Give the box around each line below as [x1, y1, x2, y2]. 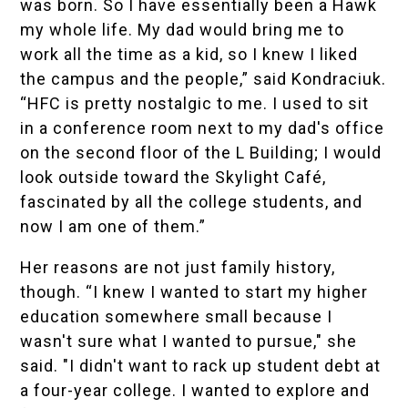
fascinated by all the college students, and [20, 192, 363, 212]
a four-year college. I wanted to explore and [20, 381, 371, 401]
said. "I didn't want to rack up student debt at [20, 356, 382, 376]
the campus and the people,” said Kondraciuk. [20, 69, 387, 89]
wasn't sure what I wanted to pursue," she [20, 331, 358, 352]
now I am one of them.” [20, 217, 207, 237]
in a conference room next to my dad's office [20, 118, 385, 138]
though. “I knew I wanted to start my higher [20, 282, 369, 302]
